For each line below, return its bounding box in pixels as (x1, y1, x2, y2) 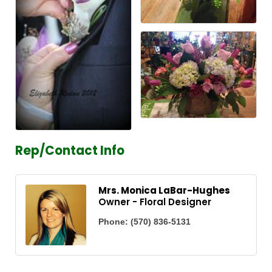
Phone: (98, 217, 128, 227)
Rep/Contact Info (15, 142, 124, 160)
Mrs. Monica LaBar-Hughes (98, 184, 230, 197)
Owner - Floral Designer (98, 195, 211, 209)
